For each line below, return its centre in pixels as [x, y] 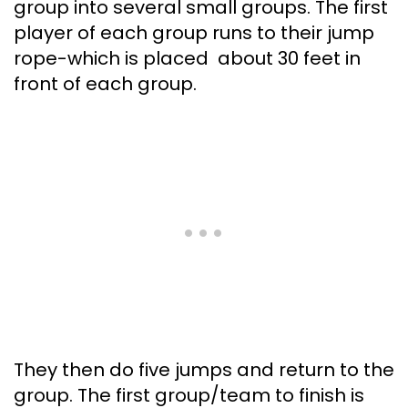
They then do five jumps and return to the [204, 370]
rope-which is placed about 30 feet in [187, 59]
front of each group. [105, 84]
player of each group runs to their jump [194, 33]
